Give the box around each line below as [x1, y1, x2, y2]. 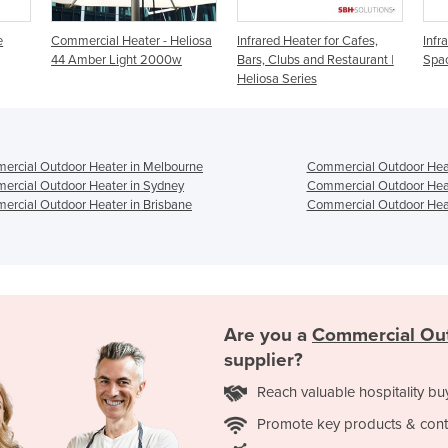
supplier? [224, 349, 303, 372]
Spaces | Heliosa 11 [256, 51, 360, 68]
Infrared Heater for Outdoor [256, 32, 408, 49]
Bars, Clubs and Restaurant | [70, 51, 228, 68]
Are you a [224, 324, 312, 347]
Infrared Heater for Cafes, [70, 32, 212, 49]
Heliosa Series [70, 70, 151, 87]
